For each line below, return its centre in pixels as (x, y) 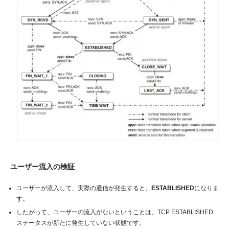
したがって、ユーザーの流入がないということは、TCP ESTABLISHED (115, 212)
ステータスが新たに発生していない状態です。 (81, 223)
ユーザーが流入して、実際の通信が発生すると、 (84, 188)
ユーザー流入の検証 (42, 166)
